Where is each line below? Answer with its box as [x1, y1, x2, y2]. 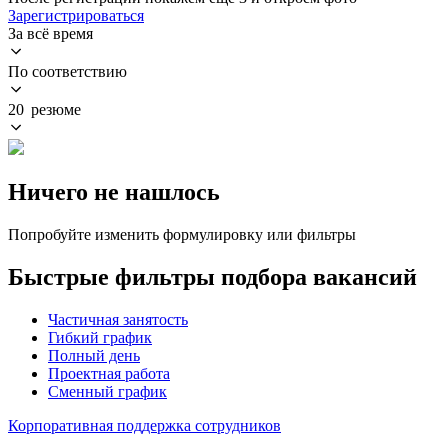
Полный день [48, 346, 140, 364]
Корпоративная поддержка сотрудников [8, 416, 281, 434]
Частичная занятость [48, 310, 188, 328]
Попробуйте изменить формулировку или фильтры [8, 225, 356, 243]
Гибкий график [48, 328, 152, 346]
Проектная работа [48, 364, 170, 382]
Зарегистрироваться [8, 6, 144, 24]
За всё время [8, 24, 93, 42]
